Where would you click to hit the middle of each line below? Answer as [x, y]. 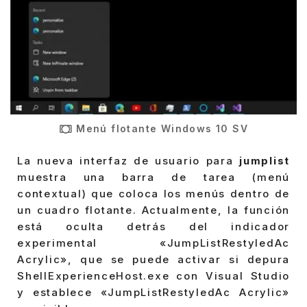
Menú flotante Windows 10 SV [162, 128]
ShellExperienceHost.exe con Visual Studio [153, 276]
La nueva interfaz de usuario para [128, 161]
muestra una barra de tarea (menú [153, 177]
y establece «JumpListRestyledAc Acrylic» [153, 293]
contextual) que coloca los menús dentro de [153, 194]
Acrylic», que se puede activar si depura [153, 260]
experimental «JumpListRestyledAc [153, 243]
